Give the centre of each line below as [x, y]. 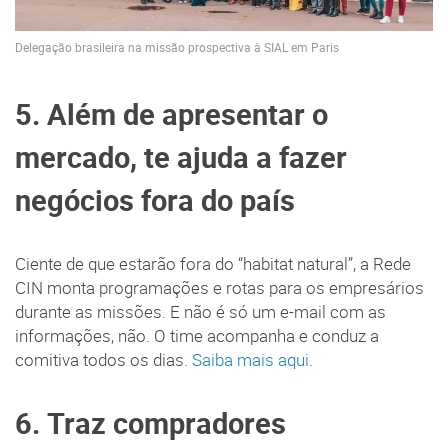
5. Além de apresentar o [171, 114]
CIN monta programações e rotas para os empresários [219, 288]
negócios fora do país [155, 200]
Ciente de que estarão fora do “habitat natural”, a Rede [213, 264]
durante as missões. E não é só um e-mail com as [200, 312]
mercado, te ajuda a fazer [181, 157]
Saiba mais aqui [250, 360]
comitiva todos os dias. [103, 360]
